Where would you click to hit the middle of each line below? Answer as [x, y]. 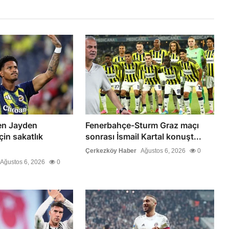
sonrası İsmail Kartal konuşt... [144, 136]
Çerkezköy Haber [111, 151]
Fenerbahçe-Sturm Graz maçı [142, 125]
